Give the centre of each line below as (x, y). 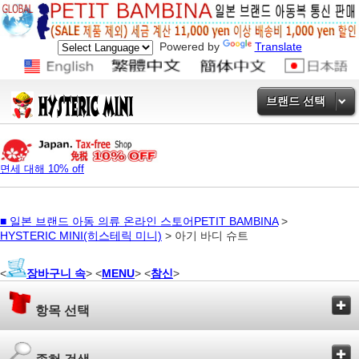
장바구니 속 (56, 274)
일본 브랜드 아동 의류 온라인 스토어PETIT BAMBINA (144, 222)
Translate (278, 46)
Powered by (188, 46)
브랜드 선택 (296, 101)
